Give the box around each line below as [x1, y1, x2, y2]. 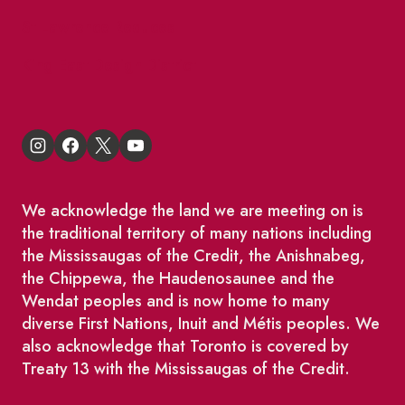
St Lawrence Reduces [22, 15, 174, 40]
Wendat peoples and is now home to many [22, 289, 330, 314]
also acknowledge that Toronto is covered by [22, 334, 349, 359]
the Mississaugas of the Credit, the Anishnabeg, [22, 244, 365, 268]
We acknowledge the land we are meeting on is [22, 199, 363, 223]
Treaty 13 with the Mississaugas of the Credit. [22, 357, 350, 381]
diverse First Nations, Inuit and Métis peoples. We [22, 312, 380, 336]
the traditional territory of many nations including [22, 221, 372, 246]
